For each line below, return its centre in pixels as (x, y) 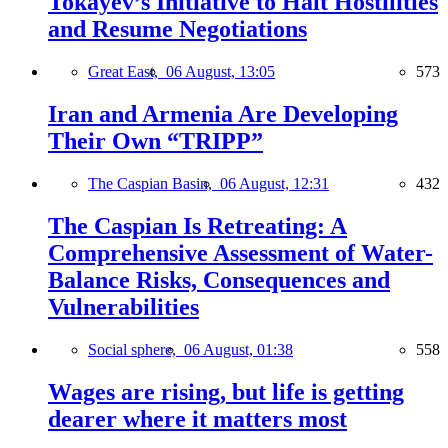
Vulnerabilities (123, 306)
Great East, (127, 72)
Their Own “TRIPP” (155, 140)
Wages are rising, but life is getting (226, 391)
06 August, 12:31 (274, 183)
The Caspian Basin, (154, 183)
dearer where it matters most (197, 418)
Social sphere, (136, 349)
